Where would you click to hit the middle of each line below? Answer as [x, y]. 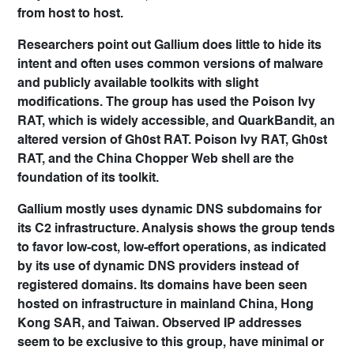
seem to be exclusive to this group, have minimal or [171, 343]
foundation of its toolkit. [88, 179]
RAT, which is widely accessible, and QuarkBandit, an [176, 122]
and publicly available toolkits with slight [138, 84]
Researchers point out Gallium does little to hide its [169, 46]
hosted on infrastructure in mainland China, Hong [166, 305]
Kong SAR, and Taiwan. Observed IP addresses [160, 324]
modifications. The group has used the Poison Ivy [166, 103]
